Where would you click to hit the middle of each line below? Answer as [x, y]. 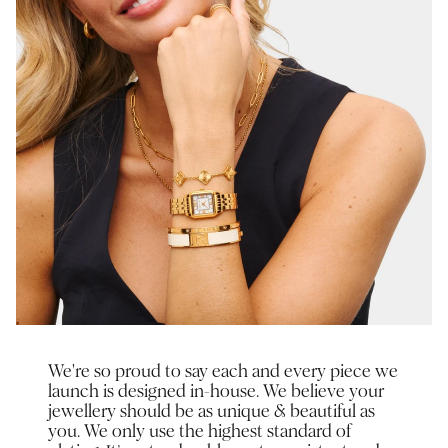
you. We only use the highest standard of [199, 431]
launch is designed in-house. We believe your [216, 391]
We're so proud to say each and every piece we [223, 371]
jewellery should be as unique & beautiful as [211, 411]
